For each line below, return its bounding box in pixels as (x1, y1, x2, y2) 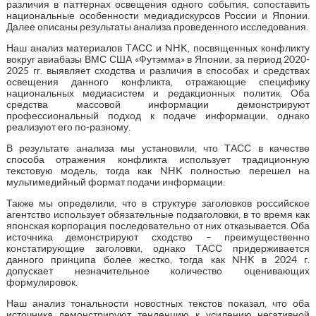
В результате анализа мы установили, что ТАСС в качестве (6, 142, 310, 154)
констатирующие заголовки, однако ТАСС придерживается (6, 242, 310, 254)
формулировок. (6, 276, 78, 288)
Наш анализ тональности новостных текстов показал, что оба (6, 297, 310, 309)
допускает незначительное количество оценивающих (6, 265, 310, 276)
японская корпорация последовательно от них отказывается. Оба (6, 219, 310, 231)
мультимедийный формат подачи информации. (6, 176, 225, 188)
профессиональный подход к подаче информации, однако (6, 109, 310, 121)
